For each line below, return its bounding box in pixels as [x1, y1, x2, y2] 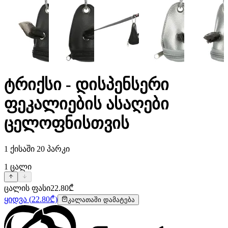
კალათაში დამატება [68, 195, 135, 204]
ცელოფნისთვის [4, 114, 129, 133]
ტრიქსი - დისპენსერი [4, 75, 169, 94]
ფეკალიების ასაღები [4, 95, 169, 113]
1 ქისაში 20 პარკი [4, 144, 70, 153]
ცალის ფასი [4, 183, 50, 192]
